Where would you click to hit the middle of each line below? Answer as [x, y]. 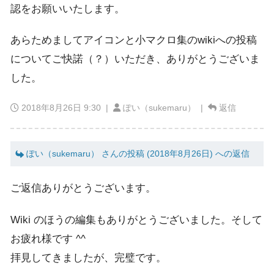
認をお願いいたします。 [68, 9]
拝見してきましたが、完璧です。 [88, 257]
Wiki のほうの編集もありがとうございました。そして [136, 220]
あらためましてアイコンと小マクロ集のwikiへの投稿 [134, 40]
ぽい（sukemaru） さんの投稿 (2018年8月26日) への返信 [137, 154]
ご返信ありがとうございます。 [83, 188]
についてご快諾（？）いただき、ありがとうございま [135, 59]
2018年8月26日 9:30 [61, 108]
